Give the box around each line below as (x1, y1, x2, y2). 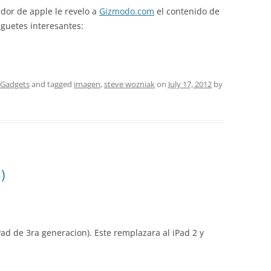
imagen (74, 79, 100, 90)
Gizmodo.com (99, 5, 154, 17)
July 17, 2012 (168, 79, 212, 90)
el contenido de (154, 5, 220, 17)
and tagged (30, 79, 74, 90)
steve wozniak (104, 79, 155, 90)
